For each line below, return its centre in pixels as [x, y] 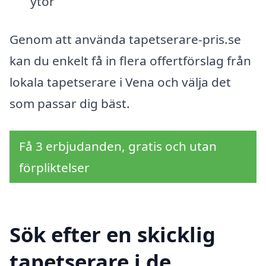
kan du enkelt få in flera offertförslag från [130, 60]
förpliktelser [54, 167]
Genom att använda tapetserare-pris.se [125, 39]
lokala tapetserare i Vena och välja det [120, 82]
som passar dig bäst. [70, 103]
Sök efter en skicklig [113, 235]
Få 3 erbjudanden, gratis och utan [118, 146]
